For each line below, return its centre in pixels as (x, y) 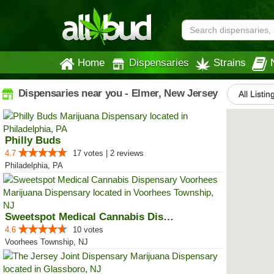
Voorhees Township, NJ (46, 242)
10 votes (88, 230)
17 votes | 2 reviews (108, 153)
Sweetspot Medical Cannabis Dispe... (168, 217)
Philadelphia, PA (34, 165)
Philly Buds (33, 140)
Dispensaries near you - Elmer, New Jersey (117, 93)
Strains (230, 62)
